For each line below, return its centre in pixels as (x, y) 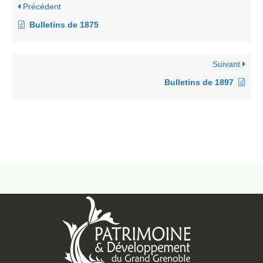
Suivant (227, 64)
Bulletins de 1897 (199, 82)
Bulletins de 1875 (64, 25)
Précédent (41, 6)
